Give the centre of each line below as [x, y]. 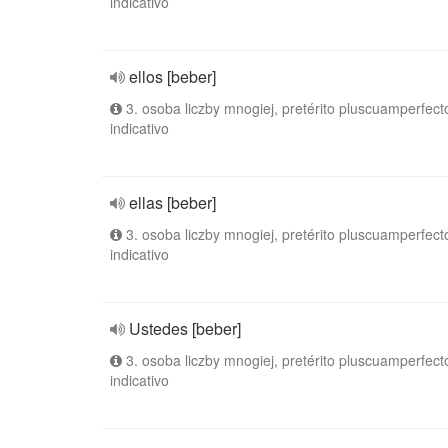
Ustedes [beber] [185, 328]
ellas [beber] [172, 202]
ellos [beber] [172, 76]
